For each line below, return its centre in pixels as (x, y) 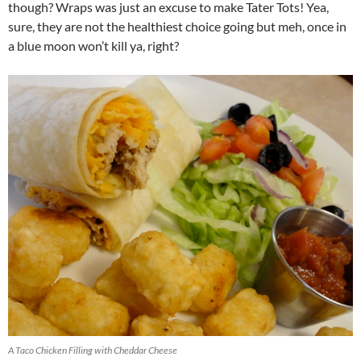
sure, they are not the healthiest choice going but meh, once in (177, 26)
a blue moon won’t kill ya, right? (93, 46)
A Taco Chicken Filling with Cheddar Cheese (93, 350)
